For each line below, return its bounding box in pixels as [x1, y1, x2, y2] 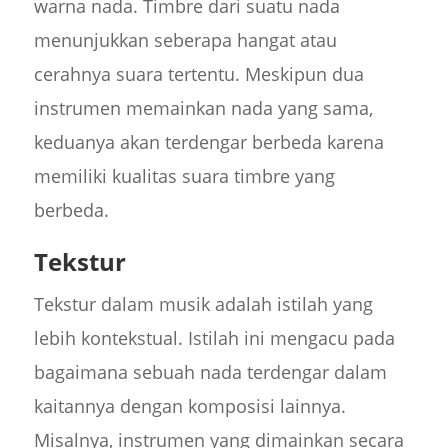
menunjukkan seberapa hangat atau [33, 28, 337, 53]
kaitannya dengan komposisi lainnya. [33, 394, 346, 419]
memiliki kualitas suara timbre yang [33, 164, 335, 189]
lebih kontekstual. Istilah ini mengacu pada [33, 326, 395, 351]
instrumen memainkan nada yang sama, [33, 96, 373, 121]
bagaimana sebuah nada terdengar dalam [33, 360, 387, 385]
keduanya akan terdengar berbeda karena [33, 130, 384, 155]
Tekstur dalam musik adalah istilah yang [33, 292, 373, 317]
